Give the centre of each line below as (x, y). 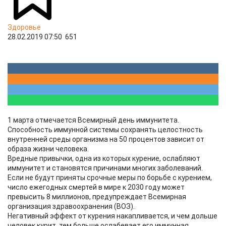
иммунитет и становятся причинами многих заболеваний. (105, 168)
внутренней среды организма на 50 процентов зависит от (106, 139)
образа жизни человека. (48, 149)
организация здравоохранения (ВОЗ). (71, 206)
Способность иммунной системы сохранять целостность (105, 130)
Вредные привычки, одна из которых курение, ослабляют (104, 158)
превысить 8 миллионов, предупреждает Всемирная (97, 197)
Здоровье (24, 27)
